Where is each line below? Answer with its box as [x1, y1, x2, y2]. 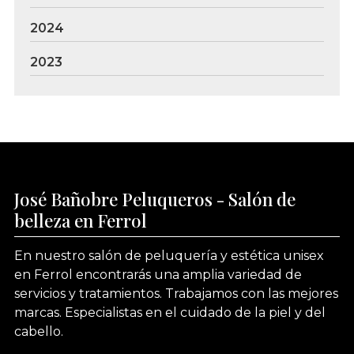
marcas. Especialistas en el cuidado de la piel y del [13, 304, 326, 320]
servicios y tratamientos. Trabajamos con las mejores [13, 285, 338, 301]
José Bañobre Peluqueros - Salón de [13, 187, 296, 211]
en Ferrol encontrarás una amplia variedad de [13, 266, 302, 282]
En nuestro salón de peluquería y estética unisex [13, 247, 324, 263]
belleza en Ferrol [13, 209, 147, 232]
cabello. [13, 323, 63, 339]
